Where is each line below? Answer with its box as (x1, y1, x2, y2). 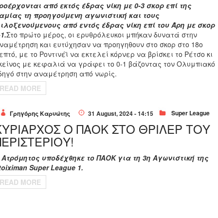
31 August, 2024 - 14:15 (88, 109, 153, 118)
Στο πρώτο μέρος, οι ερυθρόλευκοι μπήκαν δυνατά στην (6, 29, 197, 39)
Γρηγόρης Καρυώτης (9, 109, 70, 118)
